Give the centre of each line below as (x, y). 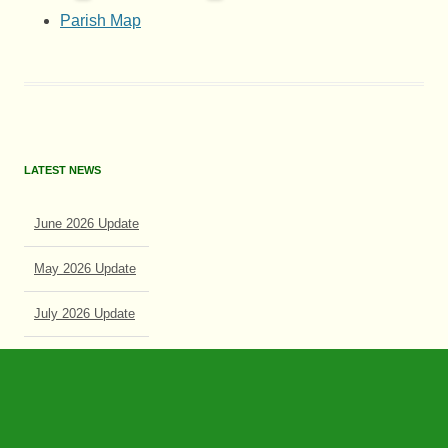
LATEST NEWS (62, 169)
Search (43, 424)
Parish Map (100, 20)
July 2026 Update (84, 294)
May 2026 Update (85, 249)
